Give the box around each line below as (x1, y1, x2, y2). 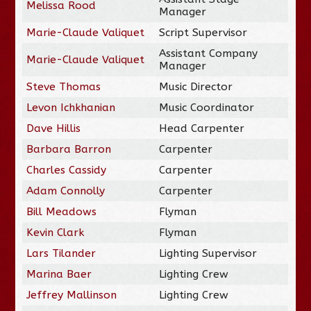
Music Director (159, 80, 233, 93)
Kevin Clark (26, 226, 85, 239)
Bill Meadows (26, 205, 97, 218)
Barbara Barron (26, 142, 112, 155)
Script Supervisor (159, 26, 248, 39)
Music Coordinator (159, 101, 255, 114)
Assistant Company (159, 47, 258, 60)
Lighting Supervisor (159, 246, 258, 260)
